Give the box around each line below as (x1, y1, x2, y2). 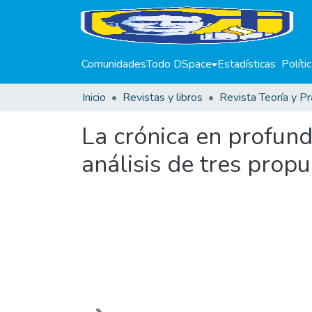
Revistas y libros (123, 90, 203, 105)
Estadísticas (217, 56, 276, 72)
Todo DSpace (146, 56, 212, 72)
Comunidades (81, 56, 146, 72)
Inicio (82, 90, 106, 105)
